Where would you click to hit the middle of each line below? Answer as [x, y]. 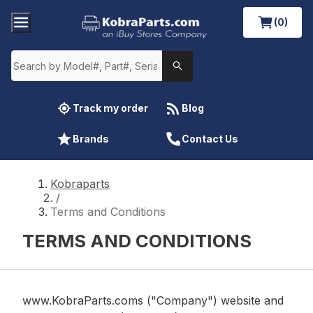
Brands [91, 138]
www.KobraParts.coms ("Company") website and [153, 300]
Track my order [110, 108]
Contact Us [210, 138]
